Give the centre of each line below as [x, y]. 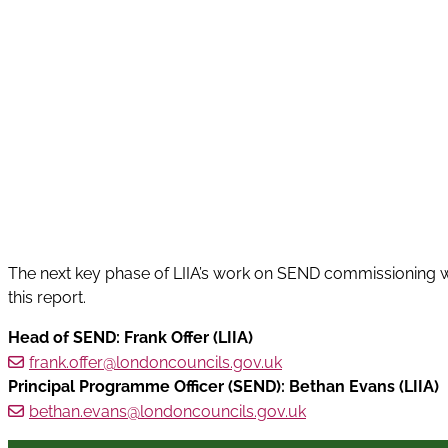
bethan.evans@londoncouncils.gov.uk [167, 412]
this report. [47, 298]
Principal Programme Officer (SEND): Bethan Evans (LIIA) [223, 387]
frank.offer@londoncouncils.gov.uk [155, 363]
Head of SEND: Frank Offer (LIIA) [130, 338]
